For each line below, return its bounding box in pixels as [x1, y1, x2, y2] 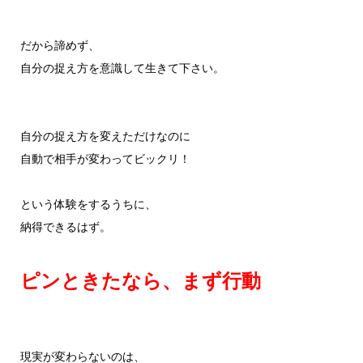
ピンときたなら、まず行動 [19, 271, 261, 293]
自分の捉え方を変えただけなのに [19, 130, 190, 143]
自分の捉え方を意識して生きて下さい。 [19, 62, 224, 75]
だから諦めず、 [19, 40, 100, 53]
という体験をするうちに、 [19, 199, 156, 211]
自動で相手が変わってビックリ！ [19, 153, 190, 166]
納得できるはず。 [19, 221, 111, 234]
